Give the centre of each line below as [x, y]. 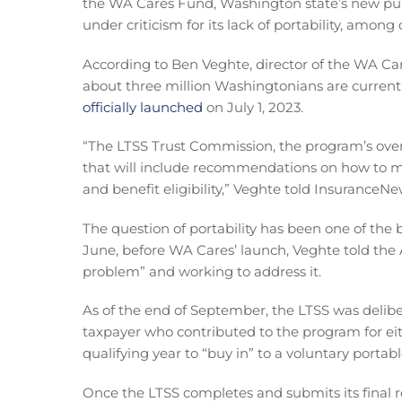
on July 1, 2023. [253, 107]
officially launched [143, 107]
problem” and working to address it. [202, 271]
